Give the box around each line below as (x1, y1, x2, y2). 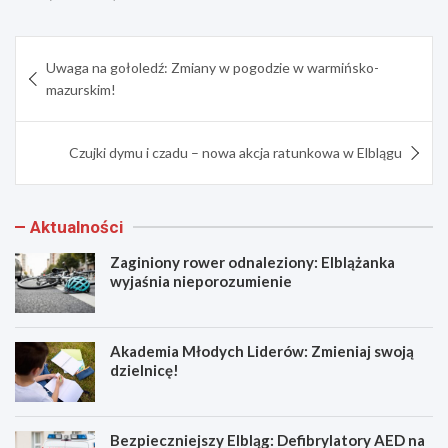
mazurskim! (46, 81, 116, 99)
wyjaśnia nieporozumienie (110, 272, 292, 291)
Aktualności (30, 217, 123, 238)
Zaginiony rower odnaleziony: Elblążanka (110, 253, 395, 272)
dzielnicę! (110, 361, 179, 380)
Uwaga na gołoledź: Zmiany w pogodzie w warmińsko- (46, 59, 379, 77)
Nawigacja (14, 36, 131, 67)
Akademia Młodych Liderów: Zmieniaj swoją (110, 342, 414, 361)
